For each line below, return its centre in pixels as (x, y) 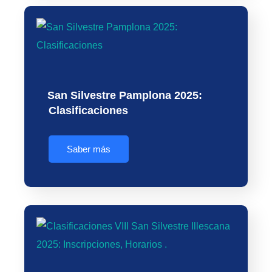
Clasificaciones (88, 110)
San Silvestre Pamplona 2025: (125, 95)
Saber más (89, 149)
